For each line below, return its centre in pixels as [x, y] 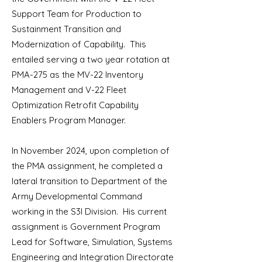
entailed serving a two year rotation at [91, 59]
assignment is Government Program [86, 227]
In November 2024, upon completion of [91, 151]
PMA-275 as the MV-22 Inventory [77, 75]
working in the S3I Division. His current [89, 211]
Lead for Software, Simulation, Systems [92, 242]
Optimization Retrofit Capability [75, 105]
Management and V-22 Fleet [69, 90]
